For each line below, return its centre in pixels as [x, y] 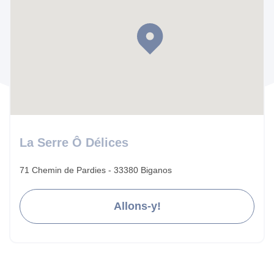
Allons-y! [137, 206]
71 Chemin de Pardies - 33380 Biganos [96, 170]
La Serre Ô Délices [74, 142]
